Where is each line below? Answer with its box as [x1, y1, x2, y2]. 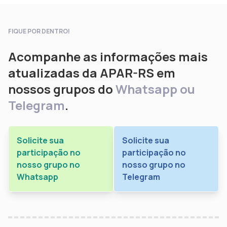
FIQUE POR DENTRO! [8, 26, 70, 35]
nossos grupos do [8, 80, 116, 97]
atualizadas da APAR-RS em [8, 64, 175, 81]
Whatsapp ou [116, 80, 195, 97]
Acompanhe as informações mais [8, 48, 208, 65]
